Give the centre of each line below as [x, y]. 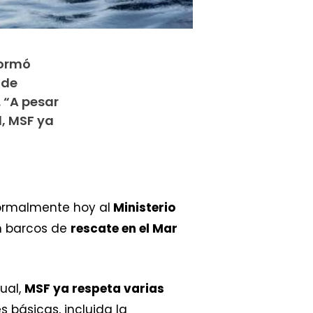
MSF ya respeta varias [94, 288]
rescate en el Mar [124, 229]
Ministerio [143, 208]
